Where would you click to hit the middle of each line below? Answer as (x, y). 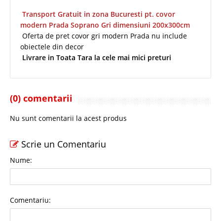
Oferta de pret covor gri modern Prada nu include (104, 36)
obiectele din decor (52, 46)
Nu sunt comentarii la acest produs (68, 118)
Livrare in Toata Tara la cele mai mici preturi (97, 57)
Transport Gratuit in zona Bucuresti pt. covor (99, 14)
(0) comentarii (41, 98)
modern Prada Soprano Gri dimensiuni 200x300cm (105, 25)
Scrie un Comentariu (62, 144)
